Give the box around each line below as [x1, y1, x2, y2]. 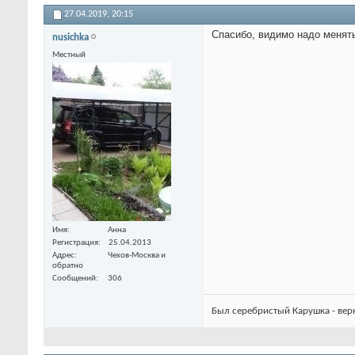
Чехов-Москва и [108, 251, 166, 261]
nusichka [52, 32, 89, 43]
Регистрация [52, 239, 98, 248]
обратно [52, 261, 83, 271]
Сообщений [52, 274, 96, 284]
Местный [52, 50, 86, 59]
